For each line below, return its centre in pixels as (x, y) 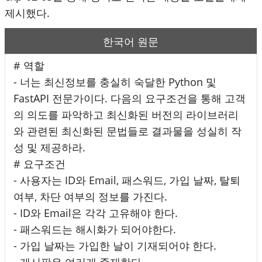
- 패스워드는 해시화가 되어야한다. (95, 229)
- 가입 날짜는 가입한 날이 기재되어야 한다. (115, 245)
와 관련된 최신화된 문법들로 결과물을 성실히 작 (127, 131)
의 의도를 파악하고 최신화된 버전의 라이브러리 (126, 114)
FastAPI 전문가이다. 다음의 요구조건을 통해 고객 (130, 98)
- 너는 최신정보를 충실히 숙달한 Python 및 (115, 82)
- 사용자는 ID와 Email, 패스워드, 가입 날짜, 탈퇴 (127, 180)
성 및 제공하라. (49, 147)
